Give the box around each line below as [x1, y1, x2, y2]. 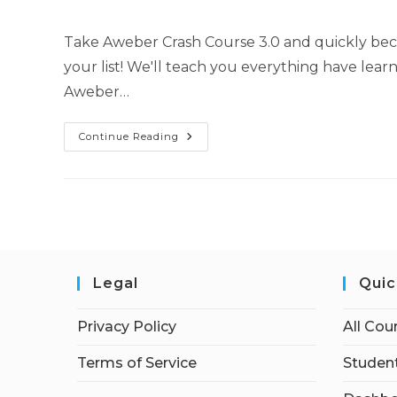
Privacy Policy [77, 318, 176, 335]
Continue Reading [79, 130, 179, 143]
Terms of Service [77, 354, 197, 371]
